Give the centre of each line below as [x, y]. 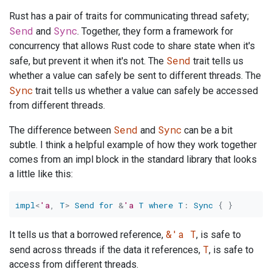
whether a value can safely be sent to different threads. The [135, 76]
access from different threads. [74, 265]
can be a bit [207, 131]
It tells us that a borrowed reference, [87, 235]
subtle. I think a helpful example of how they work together [133, 145]
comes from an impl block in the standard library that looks [133, 160]
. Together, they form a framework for [155, 32]
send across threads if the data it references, [106, 250]
